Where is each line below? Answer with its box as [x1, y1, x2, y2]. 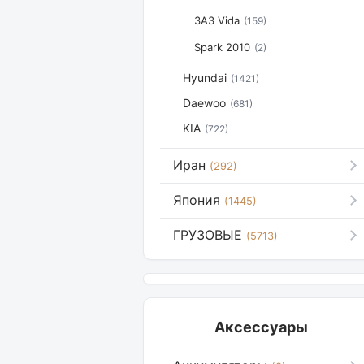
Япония [173, 192, 220, 208]
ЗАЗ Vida [194, 14, 240, 27]
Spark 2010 [194, 41, 250, 54]
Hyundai [183, 71, 227, 84]
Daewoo [183, 96, 226, 110]
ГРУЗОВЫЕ [173, 227, 242, 243]
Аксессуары [214, 318, 308, 336]
